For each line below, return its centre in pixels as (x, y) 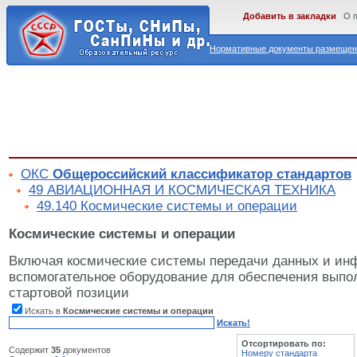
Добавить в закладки (290, 16)
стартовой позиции (69, 293)
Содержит (30, 350)
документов (86, 350)
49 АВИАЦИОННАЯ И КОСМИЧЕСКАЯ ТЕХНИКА (182, 190)
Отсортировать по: (284, 344)
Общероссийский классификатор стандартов (202, 174)
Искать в (44, 311)
